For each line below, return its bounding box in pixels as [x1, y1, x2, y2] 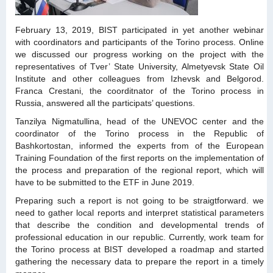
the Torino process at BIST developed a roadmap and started [15, 244, 264, 254]
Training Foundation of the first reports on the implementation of [15, 152, 264, 163]
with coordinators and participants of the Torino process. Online [15, 37, 264, 47]
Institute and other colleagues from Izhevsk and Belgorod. [15, 73, 264, 83]
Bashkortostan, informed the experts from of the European [15, 140, 264, 151]
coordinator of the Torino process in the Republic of [15, 128, 264, 138]
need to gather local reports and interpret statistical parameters [15, 207, 264, 218]
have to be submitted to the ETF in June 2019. [15, 177, 194, 187]
